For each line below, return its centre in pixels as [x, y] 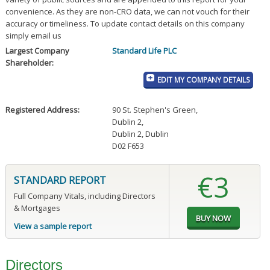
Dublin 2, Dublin [140, 134]
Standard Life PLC [144, 51]
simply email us [33, 36]
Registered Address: [42, 110]
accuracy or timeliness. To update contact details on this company [125, 24]
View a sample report [52, 226]
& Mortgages [37, 208]
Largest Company [37, 51]
